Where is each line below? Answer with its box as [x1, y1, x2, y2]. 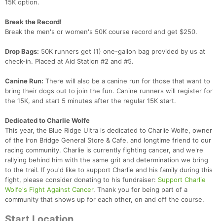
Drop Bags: [5, 47, 39, 56]
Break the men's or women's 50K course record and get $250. [5, 28, 197, 36]
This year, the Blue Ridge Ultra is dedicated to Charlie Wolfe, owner [5, 126, 212, 135]
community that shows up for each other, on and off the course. [5, 195, 204, 204]
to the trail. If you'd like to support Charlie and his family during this [5, 166, 213, 174]
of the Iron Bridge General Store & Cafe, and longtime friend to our [5, 136, 211, 145]
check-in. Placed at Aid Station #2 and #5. [5, 57, 134, 66]
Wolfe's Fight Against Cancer [5, 185, 93, 194]
